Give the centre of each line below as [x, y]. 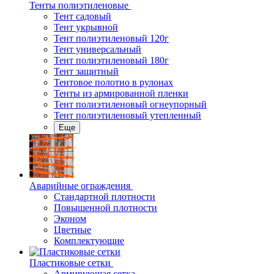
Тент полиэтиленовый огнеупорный [130, 104]
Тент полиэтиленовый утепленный [128, 115]
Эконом [70, 219]
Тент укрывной [86, 27]
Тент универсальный [98, 49]
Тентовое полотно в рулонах [113, 82]
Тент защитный [86, 71]
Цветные [72, 230]
